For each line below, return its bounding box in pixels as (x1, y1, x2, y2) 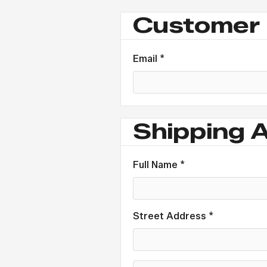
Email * (133, 53, 164, 64)
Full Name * (133, 159, 185, 170)
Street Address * (133, 210, 213, 222)
